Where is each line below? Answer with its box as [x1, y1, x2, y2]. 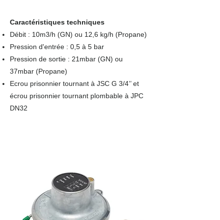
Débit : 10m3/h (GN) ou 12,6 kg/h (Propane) [10, 30, 147, 38]
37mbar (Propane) [10, 67, 67, 75]
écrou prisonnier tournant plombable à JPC [10, 92, 143, 100]
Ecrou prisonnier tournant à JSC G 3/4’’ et [10, 80, 139, 87]
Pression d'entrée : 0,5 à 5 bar [10, 43, 104, 51]
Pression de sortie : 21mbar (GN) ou [10, 55, 123, 63]
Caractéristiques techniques [10, 18, 105, 26]
